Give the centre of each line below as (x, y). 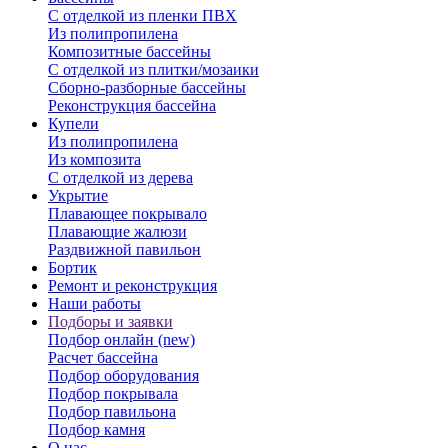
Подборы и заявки (110, 321)
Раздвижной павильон (124, 249)
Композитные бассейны (129, 51)
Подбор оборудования (123, 375)
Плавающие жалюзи (117, 231)
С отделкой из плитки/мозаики (153, 69)
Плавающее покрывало (127, 213)
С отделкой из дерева (120, 177)
